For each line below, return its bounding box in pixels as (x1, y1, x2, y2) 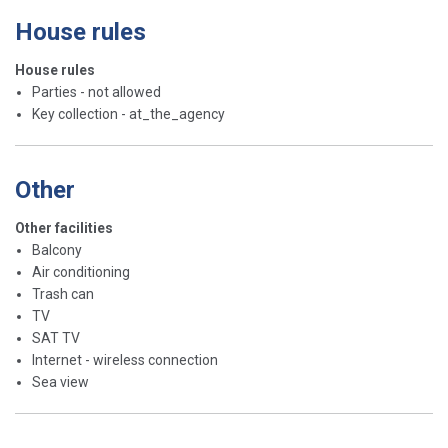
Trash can (32, 286, 94, 303)
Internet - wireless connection (32, 352, 218, 369)
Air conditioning (32, 264, 130, 281)
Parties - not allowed (32, 84, 161, 101)
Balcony (32, 242, 82, 259)
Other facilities (15, 220, 113, 237)
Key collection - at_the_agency (32, 106, 225, 123)
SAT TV (32, 330, 80, 347)
